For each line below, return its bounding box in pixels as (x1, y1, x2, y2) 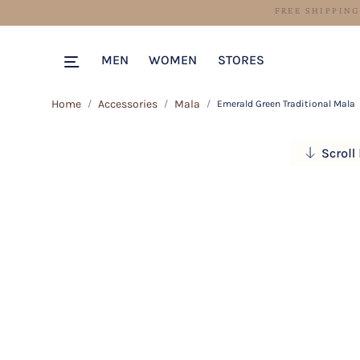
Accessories (98, 97, 157, 111)
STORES (217, 52, 264, 67)
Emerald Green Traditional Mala (217, 98, 355, 109)
